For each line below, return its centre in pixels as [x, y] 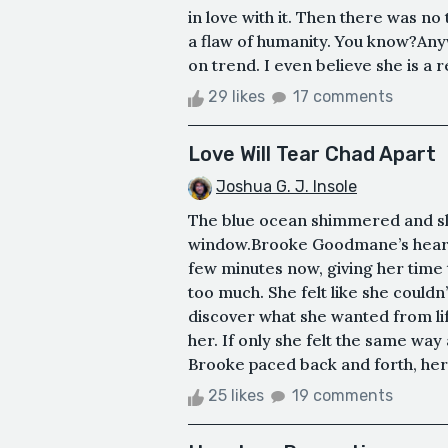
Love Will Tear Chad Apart [312, 154]
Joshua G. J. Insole [286, 187]
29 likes [236, 97]
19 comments [342, 396]
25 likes [236, 396]
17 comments [343, 97]
